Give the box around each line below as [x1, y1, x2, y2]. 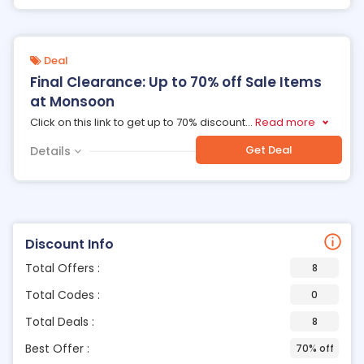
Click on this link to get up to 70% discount [30, 115, 245, 130]
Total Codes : [25, 286, 100, 303]
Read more [255, 115, 315, 130]
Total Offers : [25, 259, 100, 276]
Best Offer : [25, 340, 89, 357]
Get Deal [245, 141, 292, 158]
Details [30, 143, 74, 159]
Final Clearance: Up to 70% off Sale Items [30, 72, 322, 92]
